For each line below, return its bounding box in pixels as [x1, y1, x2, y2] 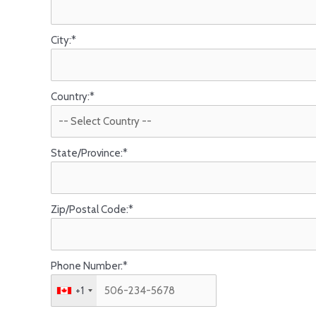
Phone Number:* [51, 260, 128, 272]
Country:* [51, 90, 95, 103]
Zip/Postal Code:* [51, 203, 133, 216]
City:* [51, 34, 76, 47]
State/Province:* [51, 147, 128, 159]
